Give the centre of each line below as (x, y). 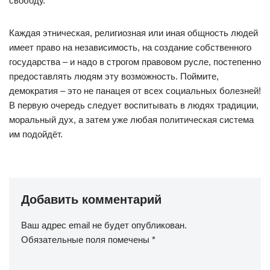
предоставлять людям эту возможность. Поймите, (114, 76)
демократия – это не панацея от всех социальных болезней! (135, 91)
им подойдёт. (36, 134)
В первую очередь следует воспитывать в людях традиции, (134, 105)
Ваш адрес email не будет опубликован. (104, 225)
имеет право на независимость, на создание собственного (130, 47)
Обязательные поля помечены (86, 240)
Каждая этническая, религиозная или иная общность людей (133, 33)
